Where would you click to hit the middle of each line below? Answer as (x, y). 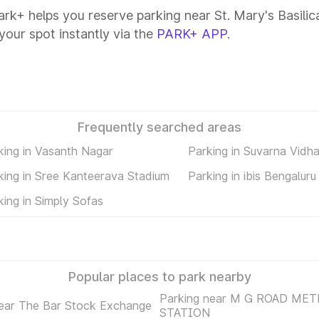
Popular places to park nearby (159, 277)
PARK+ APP (192, 34)
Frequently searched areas (159, 127)
